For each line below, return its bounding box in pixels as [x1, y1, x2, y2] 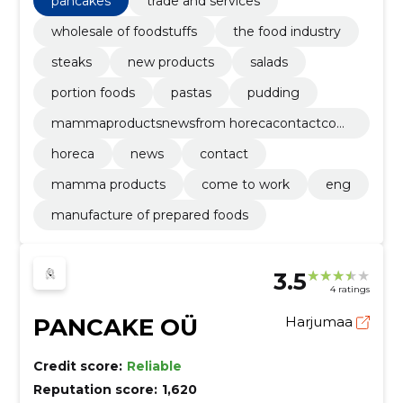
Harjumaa [285, 313, 357, 331]
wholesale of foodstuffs [50, 23, 197, 40]
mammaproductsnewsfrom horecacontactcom [50, 115, 350, 132]
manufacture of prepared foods [50, 207, 248, 224]
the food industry [232, 23, 341, 40]
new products [127, 54, 214, 71]
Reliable [126, 358, 182, 375]
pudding [246, 85, 300, 102]
